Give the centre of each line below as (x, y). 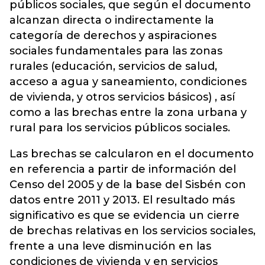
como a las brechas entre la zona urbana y (128, 112)
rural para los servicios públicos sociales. (120, 127)
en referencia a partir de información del (123, 169)
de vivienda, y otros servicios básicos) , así (122, 97)
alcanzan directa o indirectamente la (112, 20)
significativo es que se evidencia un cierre (125, 215)
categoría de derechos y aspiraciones (113, 35)
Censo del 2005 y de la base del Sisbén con (128, 184)
